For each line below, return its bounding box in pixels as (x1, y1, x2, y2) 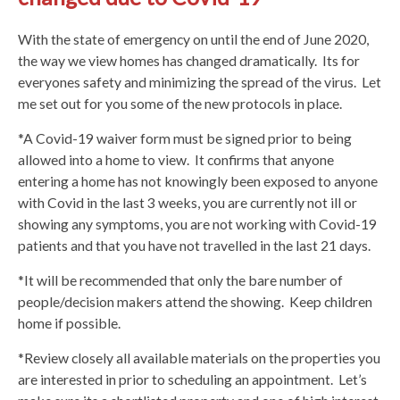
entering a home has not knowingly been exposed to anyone (18, 171, 378, 189)
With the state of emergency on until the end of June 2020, (18, 29, 369, 47)
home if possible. (18, 313, 121, 331)
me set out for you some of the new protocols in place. (18, 94, 342, 112)
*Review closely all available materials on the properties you (18, 348, 380, 366)
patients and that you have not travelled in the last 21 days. (18, 236, 371, 254)
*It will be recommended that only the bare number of (18, 271, 343, 288)
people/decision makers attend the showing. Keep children (18, 292, 372, 310)
